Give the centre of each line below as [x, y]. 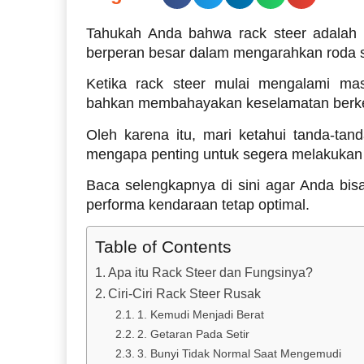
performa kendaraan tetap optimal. [198, 204]
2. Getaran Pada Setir [193, 334]
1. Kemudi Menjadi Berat [200, 315]
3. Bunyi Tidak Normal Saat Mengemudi [239, 354]
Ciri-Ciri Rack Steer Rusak [185, 294]
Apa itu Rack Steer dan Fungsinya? [211, 273]
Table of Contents [163, 247]
